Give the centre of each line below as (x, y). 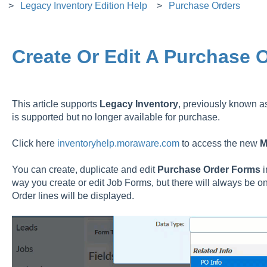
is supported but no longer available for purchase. (116, 117)
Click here (34, 143)
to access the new (219, 143)
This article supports (55, 104)
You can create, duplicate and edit (84, 170)
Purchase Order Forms (210, 170)
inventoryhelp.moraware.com (118, 143)
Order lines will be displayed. (73, 196)
